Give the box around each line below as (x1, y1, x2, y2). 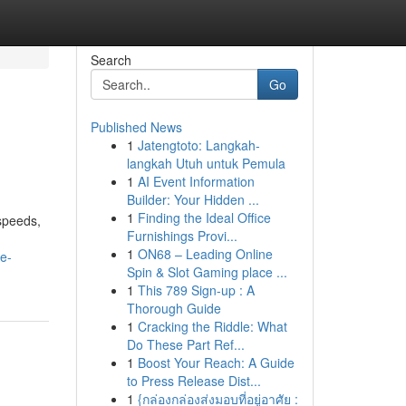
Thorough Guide (126, 299, 221, 317)
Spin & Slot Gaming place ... (126, 263, 287, 281)
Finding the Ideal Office (137, 208, 271, 227)
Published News (90, 118, 182, 136)
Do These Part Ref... (126, 335, 245, 353)
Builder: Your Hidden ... (126, 190, 259, 208)
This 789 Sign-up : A (137, 281, 255, 299)
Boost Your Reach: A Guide (137, 353, 295, 372)
